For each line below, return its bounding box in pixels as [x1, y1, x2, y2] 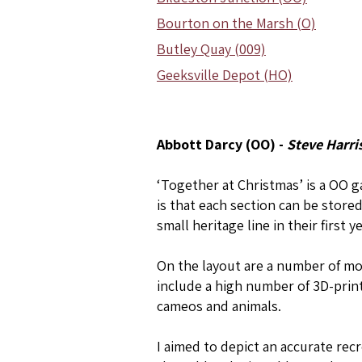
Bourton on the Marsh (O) [157, 14, 316, 32]
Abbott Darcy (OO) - [157, 135, 287, 154]
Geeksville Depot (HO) [157, 65, 293, 84]
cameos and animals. [157, 297, 281, 315]
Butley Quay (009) [157, 40, 266, 58]
